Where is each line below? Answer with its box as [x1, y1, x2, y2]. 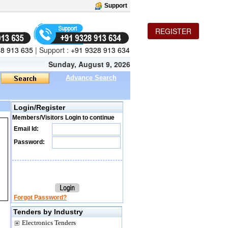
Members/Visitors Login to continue [12, 114, 115, 121]
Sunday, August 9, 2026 [48, 59, 130, 69]
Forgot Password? [14, 194, 67, 201]
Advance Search [66, 74, 117, 81]
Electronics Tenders [22, 219, 76, 226]
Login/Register [14, 103, 65, 111]
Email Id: [12, 125, 39, 132]
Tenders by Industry [13, 208, 83, 216]
